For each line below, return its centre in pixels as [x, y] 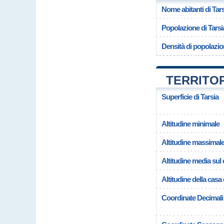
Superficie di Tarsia [190, 97]
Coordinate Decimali [192, 198]
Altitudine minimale [190, 124]
